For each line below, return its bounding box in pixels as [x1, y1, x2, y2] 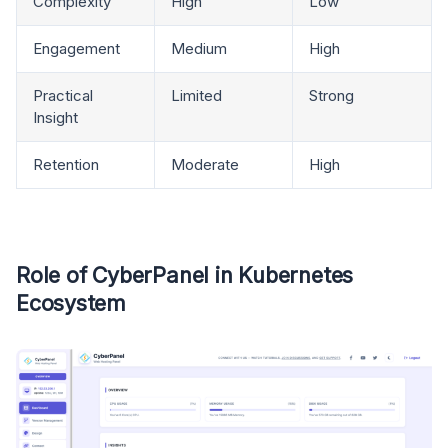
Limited [171, 85, 222, 105]
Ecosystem [16, 289, 127, 316]
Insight [33, 107, 78, 127]
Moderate [171, 154, 239, 174]
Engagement [33, 38, 120, 58]
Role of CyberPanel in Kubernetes [16, 261, 354, 288]
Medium [171, 38, 227, 58]
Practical [33, 85, 93, 105]
